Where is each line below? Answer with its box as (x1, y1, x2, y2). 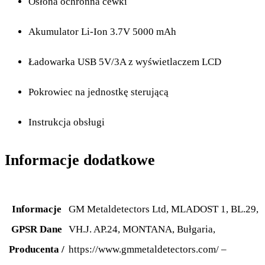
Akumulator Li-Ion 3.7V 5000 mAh (28, 26, 176, 38)
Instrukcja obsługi (28, 117, 105, 128)
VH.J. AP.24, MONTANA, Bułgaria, (69, 224, 215, 235)
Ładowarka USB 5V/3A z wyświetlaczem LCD (28, 56, 221, 68)
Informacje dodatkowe (5, 151, 155, 169)
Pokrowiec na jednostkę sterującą (28, 86, 169, 98)
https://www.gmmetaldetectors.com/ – (69, 244, 227, 256)
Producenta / (8, 244, 64, 256)
